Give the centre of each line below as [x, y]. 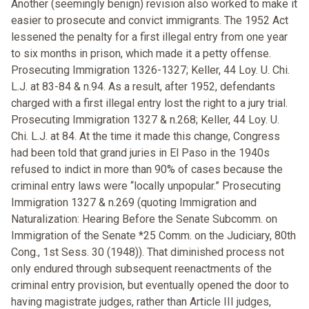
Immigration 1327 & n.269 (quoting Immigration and [134, 203]
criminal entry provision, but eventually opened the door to [150, 286]
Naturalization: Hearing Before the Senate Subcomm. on [144, 219]
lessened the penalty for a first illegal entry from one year [149, 37]
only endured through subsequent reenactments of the [141, 269]
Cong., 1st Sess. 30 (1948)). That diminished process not [148, 252]
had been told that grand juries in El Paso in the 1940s [140, 153]
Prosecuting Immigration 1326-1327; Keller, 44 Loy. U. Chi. [150, 70]
